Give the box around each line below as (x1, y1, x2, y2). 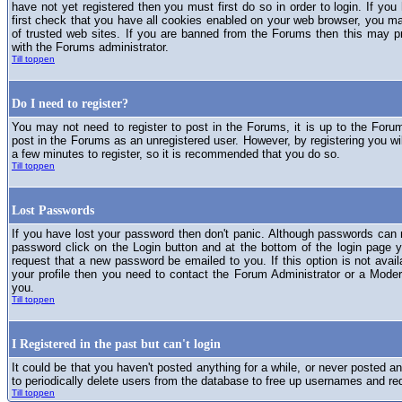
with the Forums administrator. (12, 39, 169, 54)
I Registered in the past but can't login (12, 336, 221, 351)
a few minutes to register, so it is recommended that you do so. (12, 146, 340, 161)
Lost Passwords (12, 203, 94, 217)
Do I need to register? (12, 96, 128, 110)
